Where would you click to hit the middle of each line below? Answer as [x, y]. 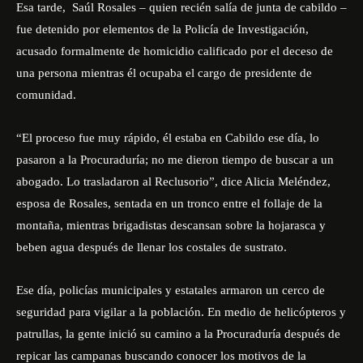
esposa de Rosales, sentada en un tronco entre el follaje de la [169, 203]
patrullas [38, 334]
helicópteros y [310, 312]
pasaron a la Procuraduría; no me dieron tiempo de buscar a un [175, 160]
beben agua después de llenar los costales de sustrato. [153, 247]
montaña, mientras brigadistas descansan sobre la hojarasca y [171, 225]
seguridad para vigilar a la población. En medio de [145, 312]
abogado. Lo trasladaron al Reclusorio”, [119, 181]
